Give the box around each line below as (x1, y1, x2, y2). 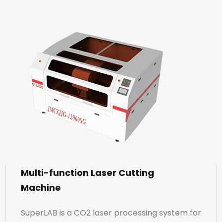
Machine (21, 181, 61, 194)
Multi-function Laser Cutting (21, 166, 154, 179)
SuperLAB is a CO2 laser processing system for (21, 207, 201, 219)
